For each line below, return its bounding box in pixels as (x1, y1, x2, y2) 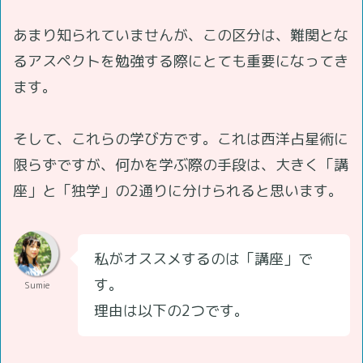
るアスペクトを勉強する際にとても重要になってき (13, 50, 348, 71)
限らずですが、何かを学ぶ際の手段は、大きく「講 (13, 154, 348, 175)
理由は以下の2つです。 (94, 300, 249, 321)
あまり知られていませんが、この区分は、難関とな (13, 24, 348, 45)
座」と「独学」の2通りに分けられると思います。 (13, 180, 343, 201)
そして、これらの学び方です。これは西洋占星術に (13, 128, 348, 149)
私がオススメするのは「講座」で (94, 248, 313, 269)
